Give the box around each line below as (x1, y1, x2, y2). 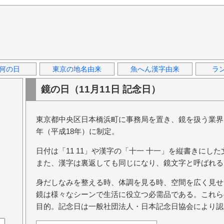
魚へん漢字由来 (130, 65, 179, 73)
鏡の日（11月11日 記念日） (41, 84, 160, 94)
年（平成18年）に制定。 (36, 127, 119, 135)
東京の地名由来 (52, 65, 101, 73)
